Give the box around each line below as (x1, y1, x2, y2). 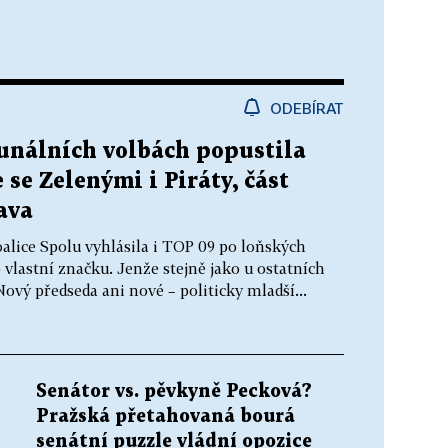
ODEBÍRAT (270, 98, 344, 117)
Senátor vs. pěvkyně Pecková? (36, 382, 312, 400)
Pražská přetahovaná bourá (36, 407, 295, 425)
